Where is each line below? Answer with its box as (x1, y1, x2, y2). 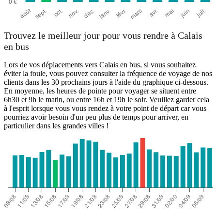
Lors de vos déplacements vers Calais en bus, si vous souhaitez (4, 61, 196, 69)
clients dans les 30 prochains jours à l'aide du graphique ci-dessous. (4, 78, 208, 87)
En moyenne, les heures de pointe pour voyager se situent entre (4, 87, 196, 95)
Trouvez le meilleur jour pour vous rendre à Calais (4, 30, 202, 41)
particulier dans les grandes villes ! (4, 122, 108, 130)
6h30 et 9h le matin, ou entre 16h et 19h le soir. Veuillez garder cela (4, 95, 209, 104)
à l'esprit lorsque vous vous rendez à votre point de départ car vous (4, 104, 206, 113)
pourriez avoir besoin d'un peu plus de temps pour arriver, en (4, 113, 188, 122)
